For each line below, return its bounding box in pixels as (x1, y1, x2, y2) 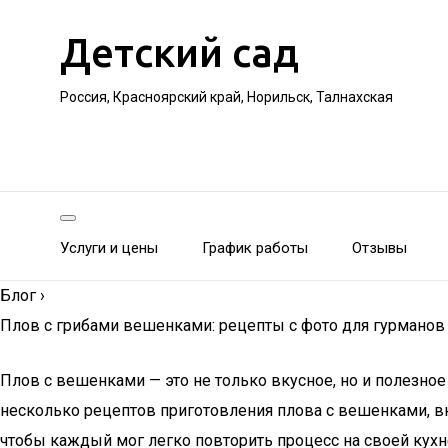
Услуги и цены (60, 239, 158, 257)
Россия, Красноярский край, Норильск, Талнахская (60, 89, 393, 105)
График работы (202, 239, 308, 257)
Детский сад (60, 30, 299, 75)
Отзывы (352, 239, 407, 257)
